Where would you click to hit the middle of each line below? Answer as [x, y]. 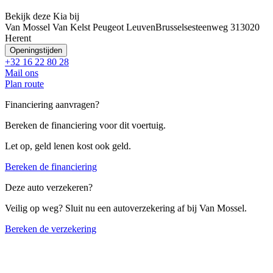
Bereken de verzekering [51, 229]
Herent [18, 38]
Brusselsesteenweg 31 [198, 27]
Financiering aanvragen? [52, 104]
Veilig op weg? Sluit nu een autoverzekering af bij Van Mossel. [126, 208]
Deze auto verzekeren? [49, 187]
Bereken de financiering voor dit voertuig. [85, 125]
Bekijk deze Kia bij [42, 16]
